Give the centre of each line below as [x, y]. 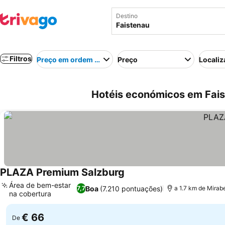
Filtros [21, 59]
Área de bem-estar [40, 185]
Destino [127, 16]
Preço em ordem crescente [83, 59]
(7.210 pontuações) [132, 188]
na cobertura [30, 194]
